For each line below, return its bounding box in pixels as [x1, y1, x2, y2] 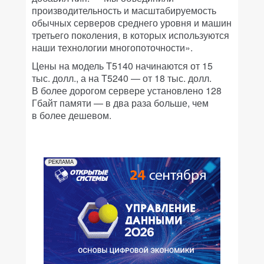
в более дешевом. [32, 108, 111, 122]
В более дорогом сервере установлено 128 [32, 84, 222, 97]
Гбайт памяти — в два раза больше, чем [32, 96, 209, 110]
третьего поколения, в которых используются [32, 28, 229, 42]
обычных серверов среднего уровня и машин [32, 16, 232, 29]
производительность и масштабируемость [32, 4, 216, 17]
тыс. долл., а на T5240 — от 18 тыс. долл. [32, 71, 212, 85]
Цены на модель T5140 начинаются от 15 [32, 59, 213, 72]
